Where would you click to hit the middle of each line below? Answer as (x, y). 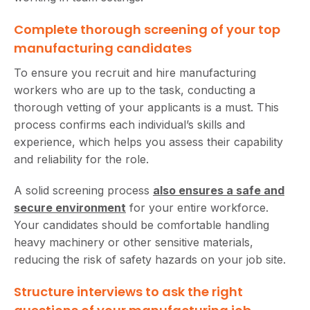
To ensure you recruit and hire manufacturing (135, 72)
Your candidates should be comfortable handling (142, 225)
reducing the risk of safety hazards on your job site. (150, 259)
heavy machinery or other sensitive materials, (134, 242)
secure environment (70, 207)
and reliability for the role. (81, 159)
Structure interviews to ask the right (128, 291)
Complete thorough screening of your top (147, 29)
